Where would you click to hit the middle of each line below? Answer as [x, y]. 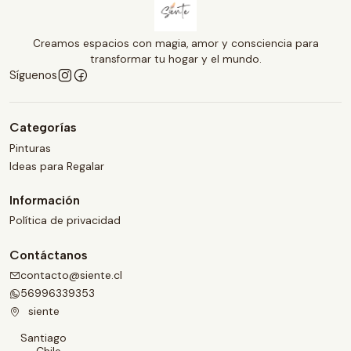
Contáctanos [49, 255]
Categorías [43, 128]
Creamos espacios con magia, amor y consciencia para [175, 44]
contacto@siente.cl [71, 275]
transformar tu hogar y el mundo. [175, 60]
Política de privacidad [65, 221]
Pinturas [30, 148]
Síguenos [33, 76]
